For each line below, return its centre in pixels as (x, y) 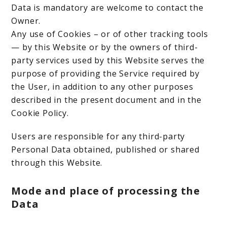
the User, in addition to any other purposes (102, 87)
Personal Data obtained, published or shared (105, 149)
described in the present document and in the (106, 100)
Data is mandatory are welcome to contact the (107, 8)
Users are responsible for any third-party (98, 136)
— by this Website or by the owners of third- (105, 47)
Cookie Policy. (40, 113)
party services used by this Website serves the (108, 60)
